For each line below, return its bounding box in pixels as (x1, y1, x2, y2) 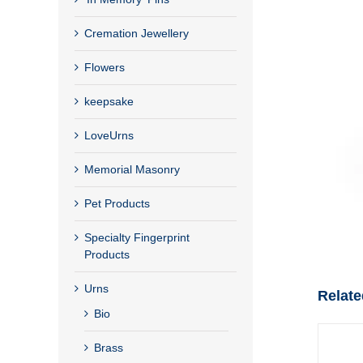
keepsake (84, 94, 134, 108)
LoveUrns (84, 128, 134, 142)
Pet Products (84, 196, 150, 210)
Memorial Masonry (84, 162, 180, 176)
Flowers (84, 60, 125, 74)
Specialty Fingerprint (84, 230, 190, 244)
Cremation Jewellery (84, 26, 189, 40)
